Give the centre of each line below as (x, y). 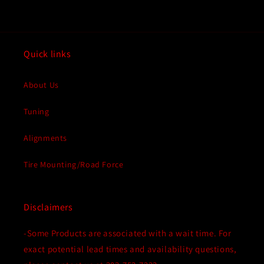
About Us (41, 85)
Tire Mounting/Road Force (74, 165)
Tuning (37, 112)
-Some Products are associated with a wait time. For (128, 233)
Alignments (45, 138)
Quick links (47, 54)
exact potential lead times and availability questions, (130, 249)
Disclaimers (48, 207)
